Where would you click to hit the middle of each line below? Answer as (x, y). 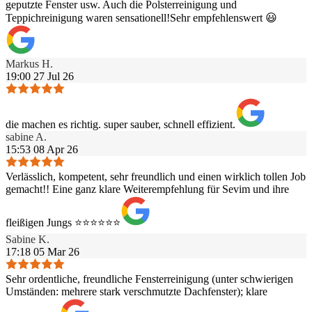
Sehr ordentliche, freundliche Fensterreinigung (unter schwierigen (149, 279)
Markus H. (29, 63)
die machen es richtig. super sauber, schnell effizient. (120, 124)
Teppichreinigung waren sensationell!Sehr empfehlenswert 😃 (141, 17)
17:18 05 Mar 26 (42, 251)
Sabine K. (28, 239)
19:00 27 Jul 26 (40, 76)
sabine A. (26, 136)
